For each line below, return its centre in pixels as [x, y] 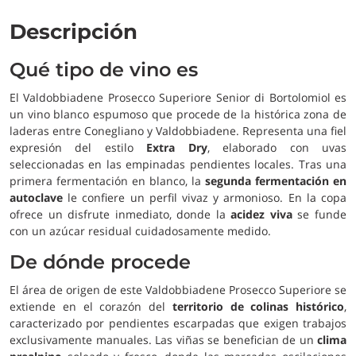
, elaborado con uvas [277, 147]
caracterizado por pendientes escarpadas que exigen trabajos [178, 323]
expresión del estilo [78, 147]
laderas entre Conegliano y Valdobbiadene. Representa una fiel [178, 131]
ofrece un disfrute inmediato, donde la [120, 214]
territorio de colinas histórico [258, 306]
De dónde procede [100, 262]
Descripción [74, 32]
